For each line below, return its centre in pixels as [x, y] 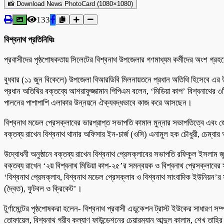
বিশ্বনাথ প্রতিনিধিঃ [29, 39]
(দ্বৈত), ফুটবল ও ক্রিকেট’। [43, 188]
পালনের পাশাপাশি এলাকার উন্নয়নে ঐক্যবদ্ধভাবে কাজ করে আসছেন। [98, 102]
